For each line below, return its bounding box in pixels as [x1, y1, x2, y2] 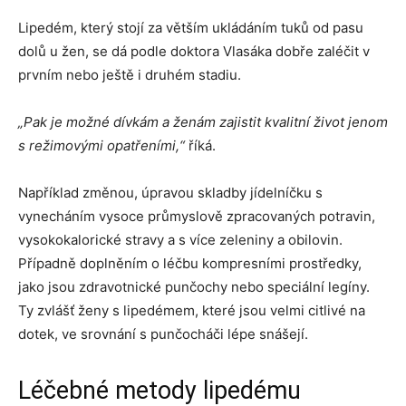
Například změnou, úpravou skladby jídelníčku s [18, 184, 323, 201]
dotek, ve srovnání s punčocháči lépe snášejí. [18, 325, 308, 343]
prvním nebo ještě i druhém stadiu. [18, 66, 241, 83]
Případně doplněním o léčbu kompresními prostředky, [18, 255, 362, 272]
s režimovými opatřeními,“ [18, 137, 188, 154]
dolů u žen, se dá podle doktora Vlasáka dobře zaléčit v [18, 43, 370, 60]
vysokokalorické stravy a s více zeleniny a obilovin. [18, 231, 343, 248]
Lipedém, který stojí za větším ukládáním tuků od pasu [18, 19, 363, 36]
